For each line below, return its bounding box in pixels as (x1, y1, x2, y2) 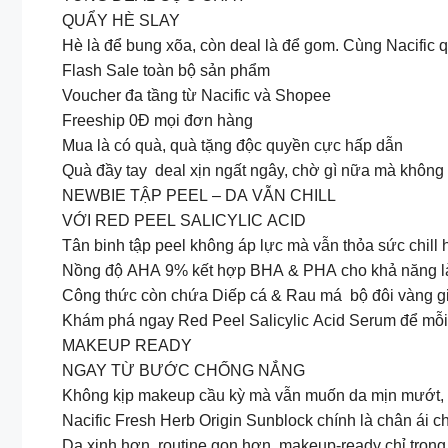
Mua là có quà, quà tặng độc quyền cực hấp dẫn (62, 137, 403, 155)
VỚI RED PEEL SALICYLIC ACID (62, 212, 306, 230)
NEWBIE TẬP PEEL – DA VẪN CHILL (62, 187, 336, 205)
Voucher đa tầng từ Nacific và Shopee (62, 87, 331, 105)
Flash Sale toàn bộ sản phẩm (62, 62, 270, 80)
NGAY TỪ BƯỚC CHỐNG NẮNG (62, 362, 305, 380)
